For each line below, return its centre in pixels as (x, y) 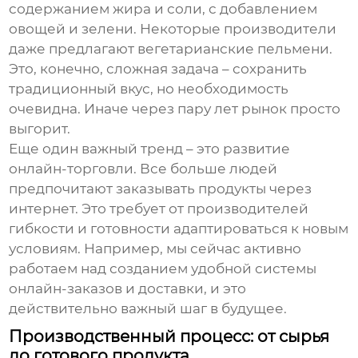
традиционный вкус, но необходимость (149, 89)
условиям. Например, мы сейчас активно (155, 249)
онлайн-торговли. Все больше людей (143, 169)
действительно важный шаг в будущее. (148, 309)
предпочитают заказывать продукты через (161, 189)
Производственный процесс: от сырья (169, 337)
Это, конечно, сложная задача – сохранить (158, 69)
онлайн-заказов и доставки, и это (128, 289)
